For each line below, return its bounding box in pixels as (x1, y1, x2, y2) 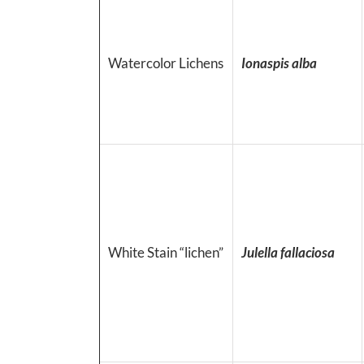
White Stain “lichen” (108, 243, 223, 261)
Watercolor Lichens (108, 54, 223, 71)
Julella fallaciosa (241, 243, 335, 261)
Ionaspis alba (241, 54, 317, 71)
